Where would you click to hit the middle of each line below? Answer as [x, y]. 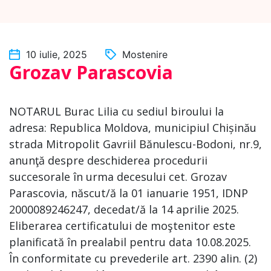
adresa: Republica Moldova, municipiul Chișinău [133, 128]
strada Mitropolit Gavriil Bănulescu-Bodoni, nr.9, [135, 144]
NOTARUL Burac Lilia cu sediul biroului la [116, 111]
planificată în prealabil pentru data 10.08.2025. [130, 242]
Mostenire [145, 54]
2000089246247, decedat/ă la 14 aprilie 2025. [124, 209]
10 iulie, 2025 [57, 54]
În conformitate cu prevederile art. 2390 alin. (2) [133, 258]
